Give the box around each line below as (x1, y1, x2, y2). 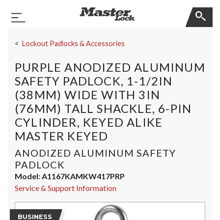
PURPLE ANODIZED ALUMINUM (15, 60, 205, 74)
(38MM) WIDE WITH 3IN (15, 87, 160, 102)
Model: (15, 171, 42, 181)
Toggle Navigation (18, 18, 81, 27)
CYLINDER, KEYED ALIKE (15, 115, 163, 129)
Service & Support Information (15, 183, 116, 192)
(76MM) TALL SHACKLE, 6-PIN (15, 101, 192, 115)
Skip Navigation (7, 27, 61, 37)
